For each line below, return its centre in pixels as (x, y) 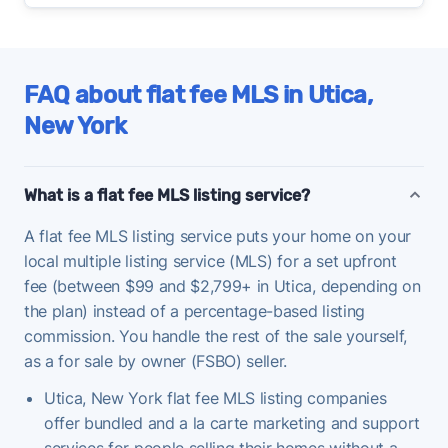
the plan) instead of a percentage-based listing (194, 310)
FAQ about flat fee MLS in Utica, (198, 94)
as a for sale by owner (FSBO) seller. (156, 360)
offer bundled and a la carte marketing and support (232, 422)
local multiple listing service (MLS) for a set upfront (210, 260)
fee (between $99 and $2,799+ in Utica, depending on (222, 285)
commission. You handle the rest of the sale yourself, (216, 335)
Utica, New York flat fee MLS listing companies (215, 397)
